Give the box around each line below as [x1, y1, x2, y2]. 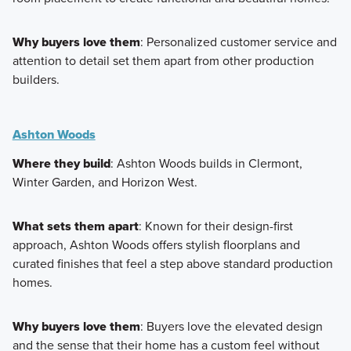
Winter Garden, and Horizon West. [12, 172, 197, 191]
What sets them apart [12, 216, 139, 235]
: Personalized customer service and [139, 32, 337, 51]
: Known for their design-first [138, 216, 293, 235]
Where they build [12, 154, 110, 172]
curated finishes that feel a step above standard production [12, 254, 333, 273]
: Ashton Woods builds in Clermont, [110, 154, 302, 172]
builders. [12, 70, 60, 89]
